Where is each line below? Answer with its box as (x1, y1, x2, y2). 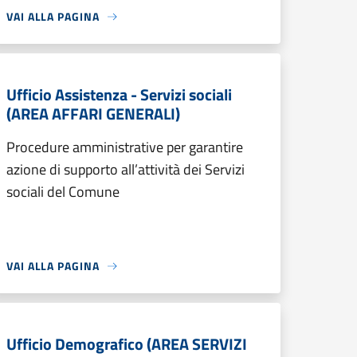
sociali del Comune (6, 181, 120, 202)
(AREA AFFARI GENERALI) (6, 101, 180, 126)
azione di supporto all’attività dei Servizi (6, 159, 245, 180)
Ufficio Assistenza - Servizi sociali (6, 82, 232, 107)
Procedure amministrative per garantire (6, 136, 243, 158)
